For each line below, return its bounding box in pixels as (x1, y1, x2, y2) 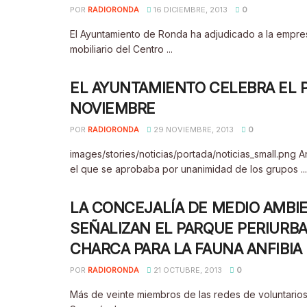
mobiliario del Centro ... (70, 43, 173, 55)
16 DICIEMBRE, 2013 (151, 5, 228, 14)
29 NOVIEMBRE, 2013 (151, 125, 234, 134)
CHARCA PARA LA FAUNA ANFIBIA (70, 240, 302, 258)
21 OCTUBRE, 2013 (151, 265, 222, 275)
